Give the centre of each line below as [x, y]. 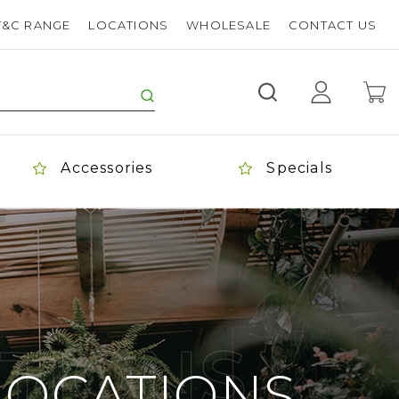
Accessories [107, 168]
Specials [299, 168]
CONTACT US [333, 24]
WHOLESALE [228, 24]
